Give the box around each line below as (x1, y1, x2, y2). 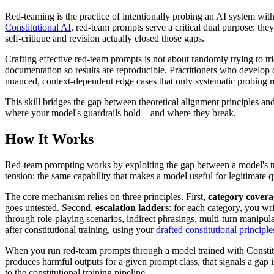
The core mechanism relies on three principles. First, (5, 191, 208, 202)
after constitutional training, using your (5, 224, 156, 235)
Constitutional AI (5, 22, 71, 33)
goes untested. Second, (5, 202, 95, 213)
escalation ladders (95, 202, 169, 213)
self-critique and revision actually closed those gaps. (5, 33, 204, 44)
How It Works (5, 130, 94, 147)
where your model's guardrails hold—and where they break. (5, 108, 236, 119)
